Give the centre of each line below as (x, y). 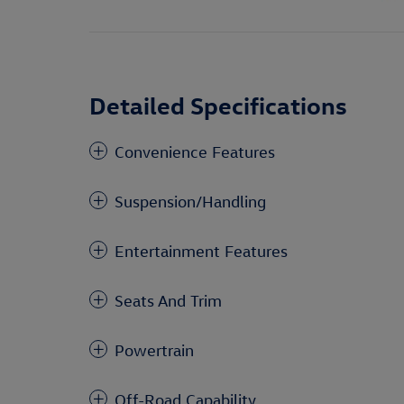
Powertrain (154, 350)
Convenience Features (195, 152)
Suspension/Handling (190, 202)
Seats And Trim (168, 301)
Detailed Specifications (218, 105)
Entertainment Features (201, 251)
